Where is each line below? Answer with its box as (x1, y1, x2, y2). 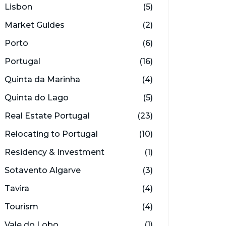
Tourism (5, 202, 38, 211)
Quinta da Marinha (5, 75, 80, 84)
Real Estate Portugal (5, 111, 90, 121)
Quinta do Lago (5, 93, 69, 102)
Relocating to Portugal (5, 129, 98, 139)
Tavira (5, 184, 29, 193)
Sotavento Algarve (5, 165, 81, 175)
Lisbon (5, 2, 32, 12)
